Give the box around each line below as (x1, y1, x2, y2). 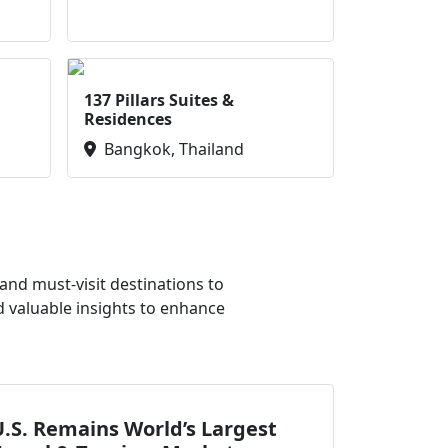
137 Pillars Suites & (84, 89, 234, 111)
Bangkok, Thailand (104, 137, 244, 160)
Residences (84, 108, 172, 130)
